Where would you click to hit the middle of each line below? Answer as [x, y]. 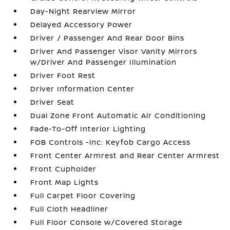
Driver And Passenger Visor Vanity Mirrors [114, 51]
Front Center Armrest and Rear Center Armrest [125, 155]
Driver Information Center [83, 89]
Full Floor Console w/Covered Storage [107, 222]
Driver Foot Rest [63, 75]
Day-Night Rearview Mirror [83, 11]
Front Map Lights [65, 182]
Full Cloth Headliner [70, 209]
